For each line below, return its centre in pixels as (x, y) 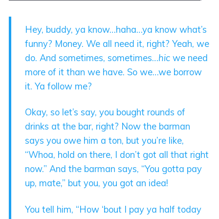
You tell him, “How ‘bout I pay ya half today (113, 209)
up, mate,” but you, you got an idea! (97, 183)
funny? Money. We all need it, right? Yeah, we (117, 44)
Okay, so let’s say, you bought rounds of (105, 112)
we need (189, 58)
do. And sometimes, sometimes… (92, 58)
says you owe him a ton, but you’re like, (105, 141)
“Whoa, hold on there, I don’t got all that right (117, 155)
